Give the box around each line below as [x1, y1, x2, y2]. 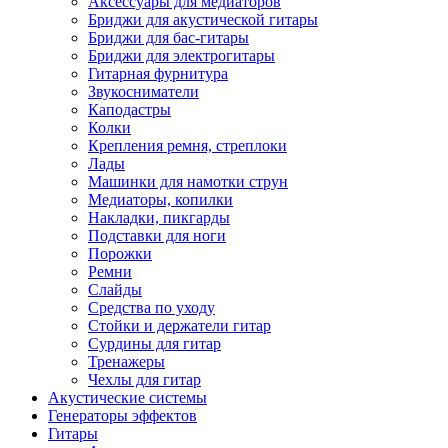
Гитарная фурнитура [88, 65, 228, 82]
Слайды [88, 281, 142, 298]
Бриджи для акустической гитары [88, 11, 318, 28]
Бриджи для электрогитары [88, 47, 275, 64]
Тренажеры [88, 353, 165, 370]
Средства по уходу [88, 299, 215, 316]
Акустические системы [48, 389, 207, 406]
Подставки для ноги [88, 227, 226, 244]
